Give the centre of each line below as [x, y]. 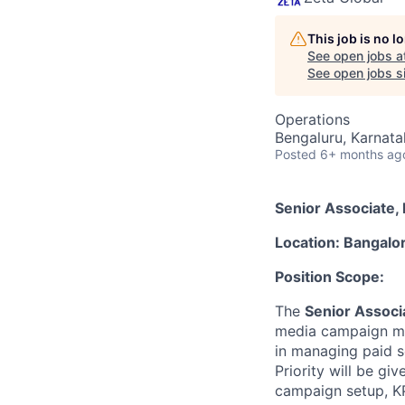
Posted [296, 154]
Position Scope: [330, 277]
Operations [312, 119]
